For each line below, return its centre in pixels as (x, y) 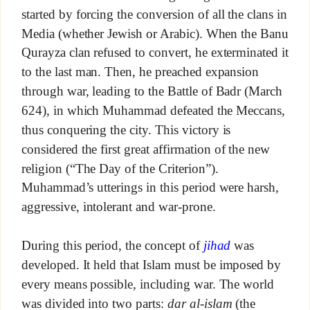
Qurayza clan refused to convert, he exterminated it (155, 53)
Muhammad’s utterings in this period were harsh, (150, 188)
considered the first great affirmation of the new (146, 149)
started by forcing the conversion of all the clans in (154, 14)
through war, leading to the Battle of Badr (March (152, 91)
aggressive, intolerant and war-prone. (118, 207)
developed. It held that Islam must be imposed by (151, 265)
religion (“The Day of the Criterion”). (120, 168)
